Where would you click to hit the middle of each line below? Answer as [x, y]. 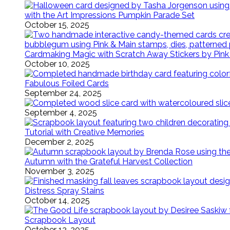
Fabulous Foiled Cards [67, 83]
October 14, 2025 [57, 200]
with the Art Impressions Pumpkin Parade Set [110, 15]
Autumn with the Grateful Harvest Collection [109, 161]
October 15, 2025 [57, 25]
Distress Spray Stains [64, 191]
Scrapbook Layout [60, 220]
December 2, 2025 [59, 142]
